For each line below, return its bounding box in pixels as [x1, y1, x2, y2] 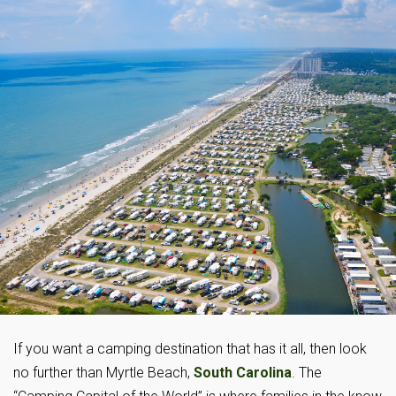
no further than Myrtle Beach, [13, 364, 194, 382]
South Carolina [194, 364, 292, 382]
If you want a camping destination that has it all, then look [13, 340, 367, 358]
